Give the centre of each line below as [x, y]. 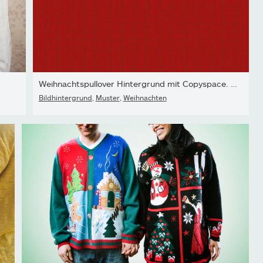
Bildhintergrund [65, 98]
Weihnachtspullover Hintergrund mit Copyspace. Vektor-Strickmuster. [234, 84]
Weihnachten [145, 98]
